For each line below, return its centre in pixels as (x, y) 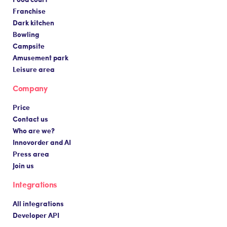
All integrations (38, 203)
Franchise (29, 10)
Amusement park (41, 57)
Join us (23, 165)
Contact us (30, 118)
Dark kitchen (33, 22)
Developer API (36, 215)
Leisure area (34, 69)
